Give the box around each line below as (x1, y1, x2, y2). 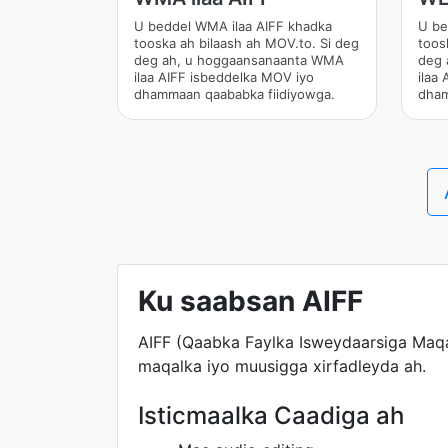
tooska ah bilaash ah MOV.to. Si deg (134, 35, 359, 51)
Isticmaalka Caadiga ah (138, 401, 404, 430)
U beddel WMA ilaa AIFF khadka (134, 18, 332, 34)
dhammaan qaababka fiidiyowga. (134, 86, 335, 102)
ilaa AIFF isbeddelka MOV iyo (134, 69, 314, 85)
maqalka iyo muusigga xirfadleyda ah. (138, 356, 426, 376)
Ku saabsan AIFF (138, 284, 363, 318)
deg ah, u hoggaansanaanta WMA (134, 52, 344, 68)
